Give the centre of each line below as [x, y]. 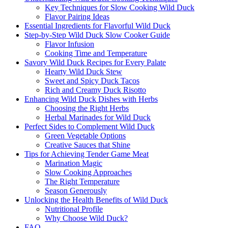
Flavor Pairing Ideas [77, 16]
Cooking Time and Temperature [96, 53]
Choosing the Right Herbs [87, 108]
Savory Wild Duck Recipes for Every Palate [95, 62]
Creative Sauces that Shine [88, 145]
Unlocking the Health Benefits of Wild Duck [96, 199]
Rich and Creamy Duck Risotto [95, 90]
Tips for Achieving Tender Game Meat [87, 154]
